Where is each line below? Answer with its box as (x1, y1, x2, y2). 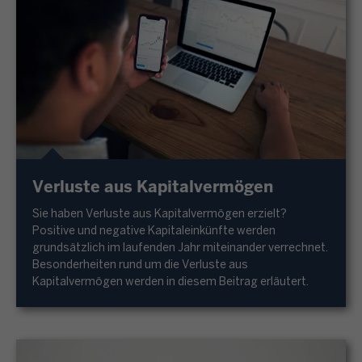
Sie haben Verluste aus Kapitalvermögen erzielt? (32, 208, 287, 220)
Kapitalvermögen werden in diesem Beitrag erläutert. (32, 276, 309, 288)
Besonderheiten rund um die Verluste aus (32, 259, 248, 271)
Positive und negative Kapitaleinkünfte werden (32, 225, 276, 237)
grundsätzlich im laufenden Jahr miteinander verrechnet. (32, 242, 330, 254)
